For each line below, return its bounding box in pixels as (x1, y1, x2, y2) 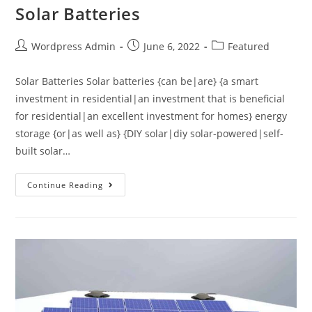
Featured (228, 39, 270, 53)
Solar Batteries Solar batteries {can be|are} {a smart (15, 74, 259, 88)
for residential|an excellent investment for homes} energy (15, 109, 288, 123)
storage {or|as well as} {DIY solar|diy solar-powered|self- (15, 126, 284, 140)
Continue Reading (27, 179, 104, 190)
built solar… (15, 143, 71, 157)
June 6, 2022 (143, 39, 201, 53)
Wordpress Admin (31, 39, 116, 53)
